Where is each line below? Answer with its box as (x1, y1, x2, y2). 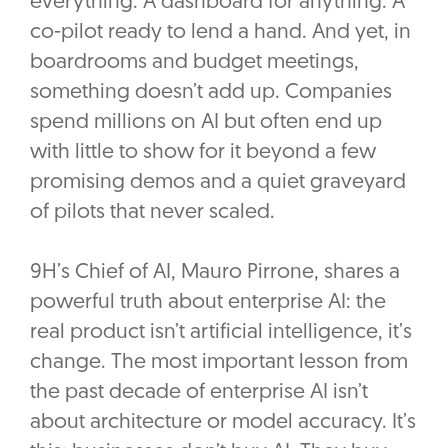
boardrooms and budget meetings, (30, 52, 359, 74)
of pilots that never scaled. (30, 202, 275, 224)
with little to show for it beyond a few (30, 142, 376, 164)
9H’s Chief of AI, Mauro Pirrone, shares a (30, 262, 400, 284)
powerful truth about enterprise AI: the (30, 292, 386, 314)
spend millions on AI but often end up (30, 112, 382, 134)
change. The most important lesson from (30, 352, 408, 374)
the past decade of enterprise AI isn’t (30, 382, 368, 404)
